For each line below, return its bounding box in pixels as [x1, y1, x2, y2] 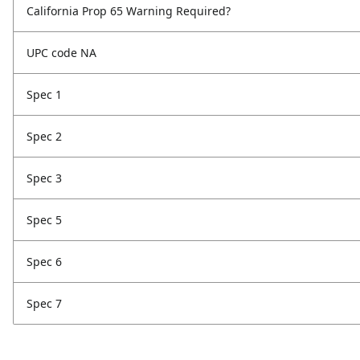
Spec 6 [27, 254, 62, 270]
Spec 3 [27, 170, 62, 186]
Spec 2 [27, 129, 62, 145]
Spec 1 [27, 87, 62, 103]
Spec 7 [27, 296, 62, 312]
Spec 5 [27, 212, 62, 228]
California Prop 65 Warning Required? [27, 3, 231, 19]
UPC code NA [27, 45, 96, 61]
